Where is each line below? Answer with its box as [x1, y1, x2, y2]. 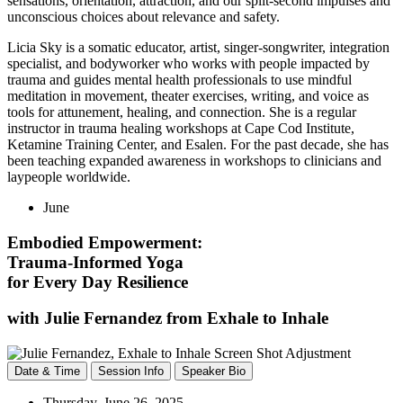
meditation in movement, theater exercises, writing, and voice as [7, 87, 369, 103]
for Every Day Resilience [7, 272, 188, 291]
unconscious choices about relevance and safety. [7, 8, 280, 24]
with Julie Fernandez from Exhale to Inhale [7, 309, 328, 328]
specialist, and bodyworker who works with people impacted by [7, 55, 370, 71]
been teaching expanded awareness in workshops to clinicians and [7, 152, 381, 168]
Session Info [98, 364, 164, 379]
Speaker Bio [182, 364, 246, 379]
